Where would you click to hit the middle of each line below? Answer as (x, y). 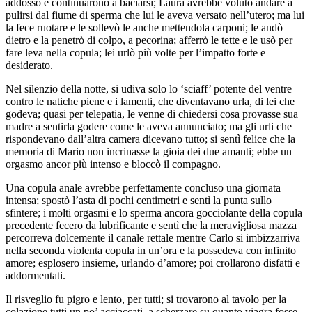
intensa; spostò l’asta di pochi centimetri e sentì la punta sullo (139, 200)
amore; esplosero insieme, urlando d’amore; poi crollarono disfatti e (153, 263)
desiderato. (29, 65)
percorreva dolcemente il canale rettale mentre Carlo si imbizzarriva (153, 237)
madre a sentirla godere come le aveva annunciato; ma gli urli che (149, 126)
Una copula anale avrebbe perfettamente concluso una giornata (143, 187)
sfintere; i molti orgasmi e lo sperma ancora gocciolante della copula (154, 212)
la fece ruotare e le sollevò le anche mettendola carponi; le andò (144, 27)
